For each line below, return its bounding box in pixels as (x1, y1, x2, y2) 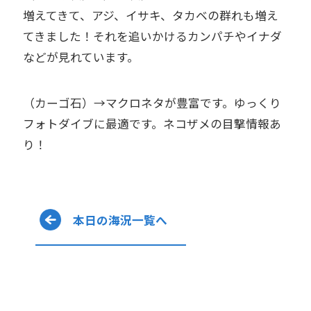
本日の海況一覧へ (72, 211, 167, 228)
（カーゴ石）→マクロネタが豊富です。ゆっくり (22, 94, 281, 111)
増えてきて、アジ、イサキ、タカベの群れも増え (22, 6, 278, 24)
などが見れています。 (22, 48, 139, 65)
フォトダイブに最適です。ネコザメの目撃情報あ (22, 115, 281, 132)
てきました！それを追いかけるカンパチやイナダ (22, 27, 282, 44)
